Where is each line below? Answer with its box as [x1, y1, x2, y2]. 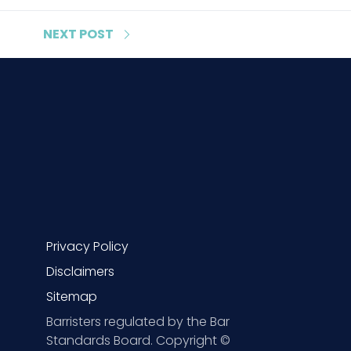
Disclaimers [46, 262, 114, 280]
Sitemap [46, 287, 97, 306]
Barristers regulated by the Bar [46, 312, 230, 331]
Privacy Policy [46, 237, 128, 255]
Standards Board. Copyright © [46, 331, 230, 349]
